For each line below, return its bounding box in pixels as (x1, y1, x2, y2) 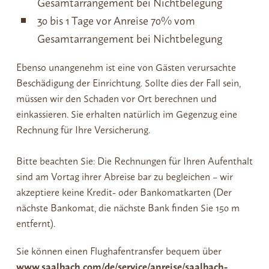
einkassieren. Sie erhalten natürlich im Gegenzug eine (16, 106, 237, 121)
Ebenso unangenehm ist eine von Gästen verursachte (16, 59, 236, 74)
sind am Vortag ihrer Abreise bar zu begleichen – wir (16, 168, 233, 184)
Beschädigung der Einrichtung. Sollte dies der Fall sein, (16, 74, 241, 90)
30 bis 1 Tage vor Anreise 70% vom (37, 11, 195, 29)
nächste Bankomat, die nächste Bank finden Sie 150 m (16, 199, 240, 215)
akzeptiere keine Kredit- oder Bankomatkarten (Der (16, 184, 232, 199)
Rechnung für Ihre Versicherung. (16, 121, 150, 137)
